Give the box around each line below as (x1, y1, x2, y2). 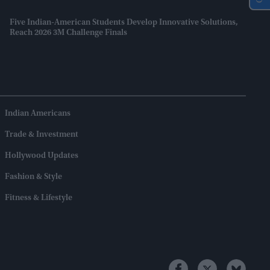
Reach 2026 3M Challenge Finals (10, 29, 127, 38)
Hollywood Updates (5, 152, 78, 161)
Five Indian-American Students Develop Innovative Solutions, (10, 19, 238, 28)
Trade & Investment (5, 131, 78, 140)
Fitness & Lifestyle (5, 194, 72, 203)
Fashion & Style (5, 173, 62, 182)
